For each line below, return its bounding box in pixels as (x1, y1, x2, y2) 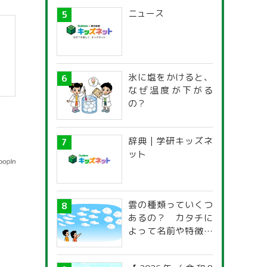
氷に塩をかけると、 (128, 71, 213, 83)
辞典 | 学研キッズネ (128, 135, 213, 147)
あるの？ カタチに (128, 212, 213, 224)
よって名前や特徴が (128, 225, 213, 237)
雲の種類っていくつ (128, 198, 213, 211)
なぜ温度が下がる (128, 84, 213, 97)
